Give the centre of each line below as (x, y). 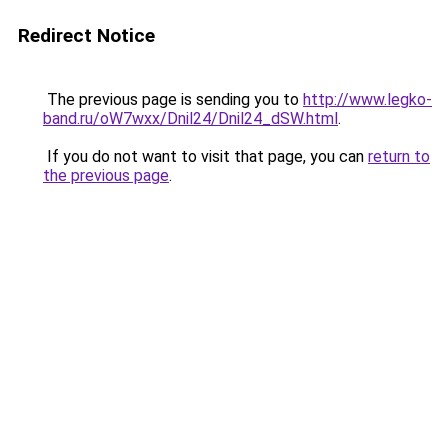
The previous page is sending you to (173, 99)
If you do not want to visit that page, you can (205, 156)
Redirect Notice (86, 35)
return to (399, 156)
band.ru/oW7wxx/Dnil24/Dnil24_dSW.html (190, 118)
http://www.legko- (367, 99)
